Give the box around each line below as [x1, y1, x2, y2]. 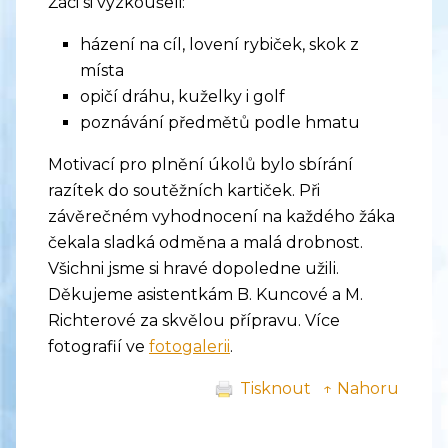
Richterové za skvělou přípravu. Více [48, 311, 340, 331]
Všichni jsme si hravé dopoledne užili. [48, 259, 339, 279]
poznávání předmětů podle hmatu [80, 113, 368, 133]
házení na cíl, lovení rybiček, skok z [80, 35, 359, 55]
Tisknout [240, 379, 311, 399]
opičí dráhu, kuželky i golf [80, 87, 285, 107]
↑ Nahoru [323, 379, 399, 399]
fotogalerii [149, 337, 230, 357]
